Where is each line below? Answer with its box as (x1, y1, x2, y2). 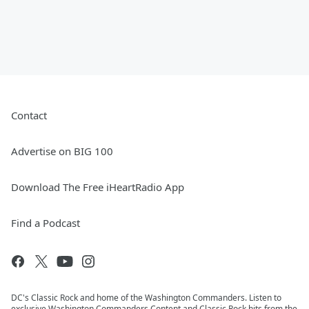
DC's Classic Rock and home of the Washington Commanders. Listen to (11, 292, 281, 304)
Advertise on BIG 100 (11, 144, 113, 159)
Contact (11, 108, 47, 123)
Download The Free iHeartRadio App (11, 180, 184, 195)
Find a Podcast (11, 216, 80, 230)
